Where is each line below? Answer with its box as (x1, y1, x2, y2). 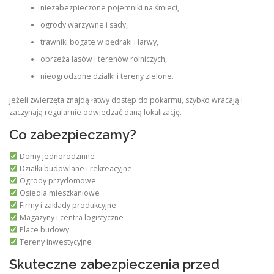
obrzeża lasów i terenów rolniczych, (40, 54, 167, 65)
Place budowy (17, 224, 69, 235)
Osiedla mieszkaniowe (17, 187, 100, 198)
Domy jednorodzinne (17, 150, 95, 161)
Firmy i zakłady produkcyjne (17, 199, 116, 210)
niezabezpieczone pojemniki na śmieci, (40, 2, 179, 13)
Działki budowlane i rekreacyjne (17, 163, 132, 174)
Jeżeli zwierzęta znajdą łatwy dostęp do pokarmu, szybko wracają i (9, 94, 243, 105)
